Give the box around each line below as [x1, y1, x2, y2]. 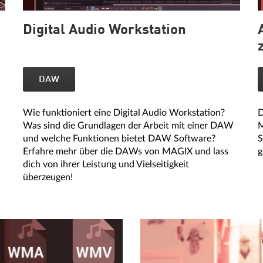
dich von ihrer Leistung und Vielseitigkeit [23, 160, 189, 169]
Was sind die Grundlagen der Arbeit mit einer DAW [23, 121, 234, 130]
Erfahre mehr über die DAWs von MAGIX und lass [23, 147, 228, 156]
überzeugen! [23, 173, 73, 182]
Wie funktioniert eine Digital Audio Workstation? [23, 108, 225, 117]
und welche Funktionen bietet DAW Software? [23, 134, 215, 143]
